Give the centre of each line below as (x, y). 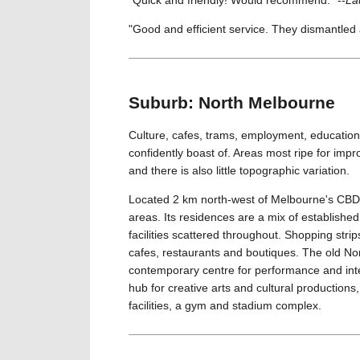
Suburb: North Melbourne (232, 103)
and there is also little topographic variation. (239, 170)
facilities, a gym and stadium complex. (225, 305)
